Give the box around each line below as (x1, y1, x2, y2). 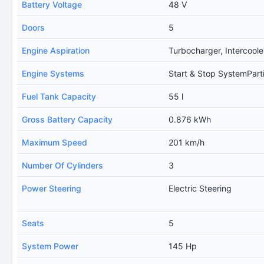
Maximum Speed (22, 137, 87, 147)
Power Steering (22, 183, 81, 193)
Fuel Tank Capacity (22, 91, 96, 101)
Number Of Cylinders (22, 160, 103, 170)
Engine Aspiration (22, 45, 90, 55)
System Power (22, 241, 78, 251)
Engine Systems (22, 68, 84, 78)
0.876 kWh (169, 114, 212, 124)
